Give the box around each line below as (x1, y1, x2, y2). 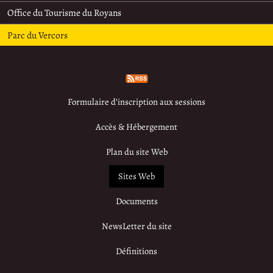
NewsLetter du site (101, 219, 172, 232)
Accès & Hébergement (96, 120, 177, 133)
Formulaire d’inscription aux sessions (68, 96, 205, 108)
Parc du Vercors (7, 28, 68, 41)
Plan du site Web (105, 145, 168, 158)
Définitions (116, 244, 157, 257)
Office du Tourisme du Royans (7, 6, 122, 19)
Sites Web (118, 170, 155, 183)
